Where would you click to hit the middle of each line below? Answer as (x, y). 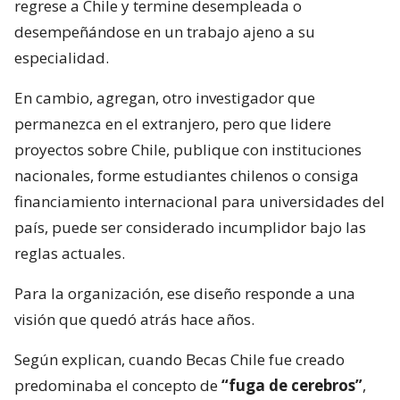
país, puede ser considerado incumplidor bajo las (190, 228)
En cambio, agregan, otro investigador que (165, 98)
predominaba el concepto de (118, 386)
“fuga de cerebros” (292, 386)
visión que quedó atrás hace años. (134, 320)
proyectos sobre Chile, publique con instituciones (188, 150)
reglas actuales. (70, 254)
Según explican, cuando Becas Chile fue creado (179, 360)
